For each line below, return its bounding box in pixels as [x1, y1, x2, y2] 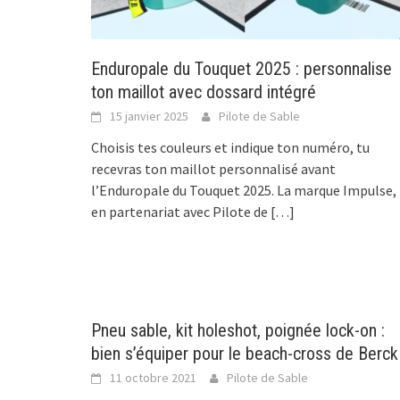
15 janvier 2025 [110, 108, 188, 125]
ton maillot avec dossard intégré [91, 81, 316, 104]
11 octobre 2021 [110, 370, 196, 387]
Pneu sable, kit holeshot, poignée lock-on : [91, 320, 385, 342]
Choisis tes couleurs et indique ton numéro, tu [91, 138, 370, 157]
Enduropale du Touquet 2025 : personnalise [91, 58, 392, 80]
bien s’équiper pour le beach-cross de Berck [91, 343, 398, 365]
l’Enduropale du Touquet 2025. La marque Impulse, [91, 181, 396, 200]
